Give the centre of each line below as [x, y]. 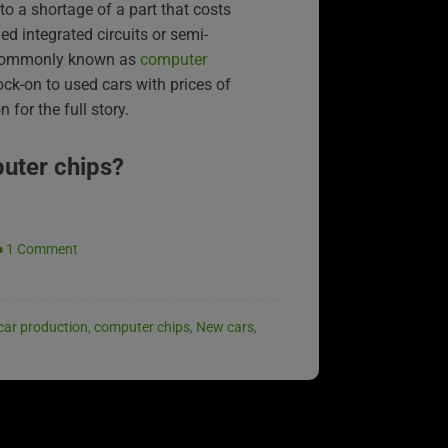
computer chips [142, 326]
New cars [225, 326]
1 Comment [42, 248]
